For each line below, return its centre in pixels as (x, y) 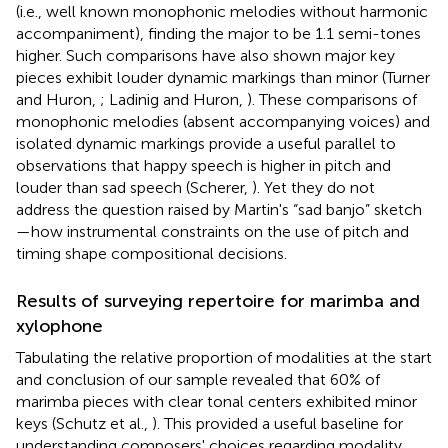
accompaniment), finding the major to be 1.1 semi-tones (218, 33)
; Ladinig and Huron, (173, 99)
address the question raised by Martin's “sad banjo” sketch (219, 209)
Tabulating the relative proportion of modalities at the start (224, 357)
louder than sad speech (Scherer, (134, 187)
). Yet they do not (313, 187)
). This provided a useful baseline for (277, 423)
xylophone (59, 325)
